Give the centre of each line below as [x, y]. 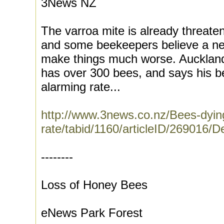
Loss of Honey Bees [94, 185]
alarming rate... [81, 87]
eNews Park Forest [92, 213]
